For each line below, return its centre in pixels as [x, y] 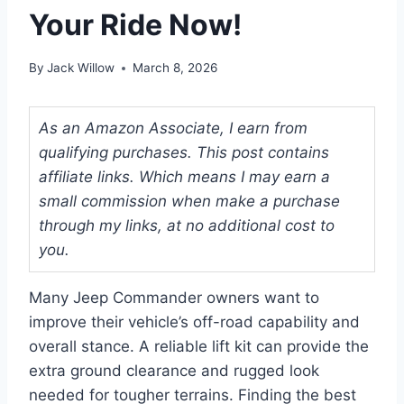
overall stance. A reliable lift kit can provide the [199, 347]
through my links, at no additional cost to [187, 226]
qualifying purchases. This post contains [184, 153]
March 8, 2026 [175, 68]
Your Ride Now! [135, 24]
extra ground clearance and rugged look [174, 371]
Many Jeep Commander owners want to [174, 298]
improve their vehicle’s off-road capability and [194, 322]
